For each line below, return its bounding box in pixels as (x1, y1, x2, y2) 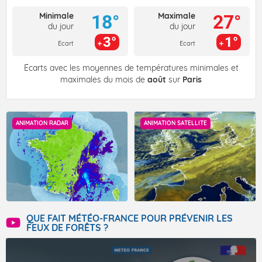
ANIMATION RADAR (16, 119, 68, 127)
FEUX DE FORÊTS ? (26, 222, 108, 234)
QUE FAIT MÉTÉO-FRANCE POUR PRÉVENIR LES (26, 212, 233, 225)
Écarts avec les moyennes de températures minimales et (23, 63, 239, 74)
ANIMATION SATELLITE (144, 119, 207, 127)
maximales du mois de (60, 74, 147, 85)
